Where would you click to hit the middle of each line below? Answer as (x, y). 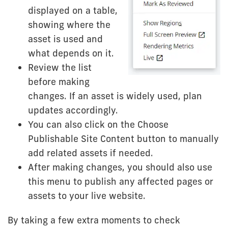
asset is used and (65, 39)
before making (59, 81)
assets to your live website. (87, 195)
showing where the (69, 24)
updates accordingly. (73, 110)
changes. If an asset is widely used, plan (115, 96)
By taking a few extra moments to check (94, 220)
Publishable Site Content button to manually (123, 138)
